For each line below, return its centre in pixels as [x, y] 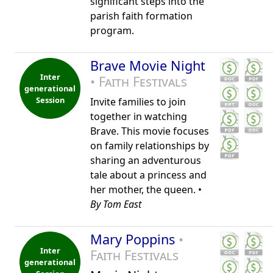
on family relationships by [150, 146]
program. [112, 30]
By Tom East [116, 204]
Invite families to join [138, 102]
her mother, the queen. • [146, 190]
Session [50, 100]
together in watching [139, 116]
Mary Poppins [134, 239]
